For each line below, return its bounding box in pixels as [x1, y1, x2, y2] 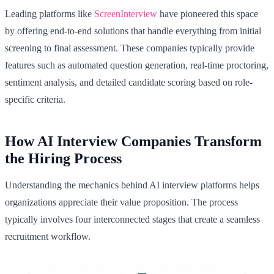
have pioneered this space [157, 8, 258, 19]
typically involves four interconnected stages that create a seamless [5, 213, 260, 224]
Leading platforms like [5, 8, 94, 19]
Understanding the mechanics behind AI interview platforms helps [5, 179, 259, 190]
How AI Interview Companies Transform [5, 133, 262, 149]
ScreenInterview [94, 8, 157, 19]
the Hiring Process [5, 150, 122, 166]
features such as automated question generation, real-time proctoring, [5, 59, 268, 70]
